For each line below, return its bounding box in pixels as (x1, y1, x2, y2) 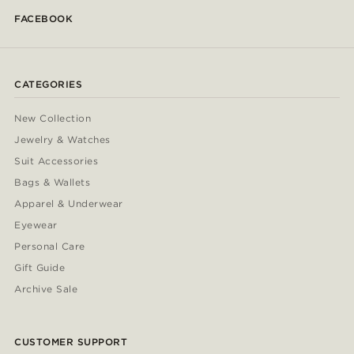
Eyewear (14, 219, 58, 232)
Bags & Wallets (14, 176, 91, 189)
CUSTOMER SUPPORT (14, 336, 128, 348)
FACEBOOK (14, 13, 73, 25)
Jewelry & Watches (14, 134, 111, 146)
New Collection (14, 112, 92, 125)
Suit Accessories (14, 155, 99, 168)
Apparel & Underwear (14, 198, 123, 210)
